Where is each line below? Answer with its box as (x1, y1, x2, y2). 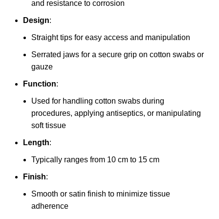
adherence (31, 202, 68, 211)
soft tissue (31, 121, 66, 130)
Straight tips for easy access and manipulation (31, 33, 190, 42)
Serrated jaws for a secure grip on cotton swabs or (31, 50, 204, 59)
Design (23, 16, 49, 25)
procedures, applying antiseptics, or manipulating (31, 109, 201, 118)
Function (23, 80, 56, 88)
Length (23, 138, 49, 147)
